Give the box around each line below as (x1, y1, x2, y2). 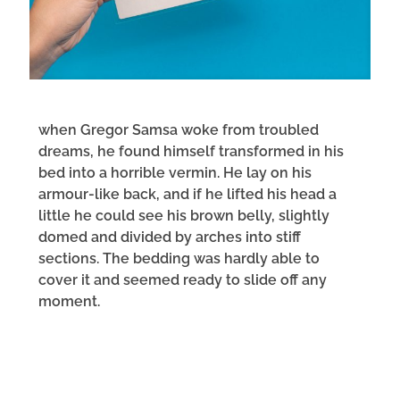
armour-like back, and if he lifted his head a (38, 185, 337, 203)
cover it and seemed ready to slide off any (38, 271, 327, 288)
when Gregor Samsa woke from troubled (38, 121, 319, 138)
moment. (38, 292, 100, 310)
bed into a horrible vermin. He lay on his (38, 163, 312, 181)
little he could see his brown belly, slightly (38, 206, 329, 224)
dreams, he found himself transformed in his (38, 142, 344, 160)
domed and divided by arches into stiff (38, 228, 301, 246)
